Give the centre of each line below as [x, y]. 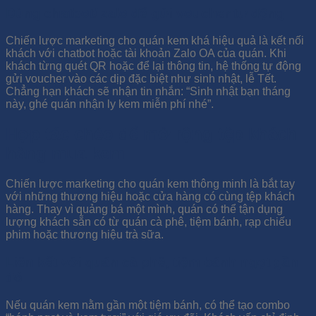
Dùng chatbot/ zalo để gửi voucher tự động [145, 13]
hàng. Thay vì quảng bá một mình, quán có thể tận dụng [144, 209]
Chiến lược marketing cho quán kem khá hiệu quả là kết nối [155, 40]
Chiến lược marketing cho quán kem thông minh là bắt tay [150, 184]
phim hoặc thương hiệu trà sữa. [85, 235]
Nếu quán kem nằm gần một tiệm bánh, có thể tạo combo [148, 305]
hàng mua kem [65, 154]
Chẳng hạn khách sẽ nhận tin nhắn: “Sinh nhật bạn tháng [148, 91]
